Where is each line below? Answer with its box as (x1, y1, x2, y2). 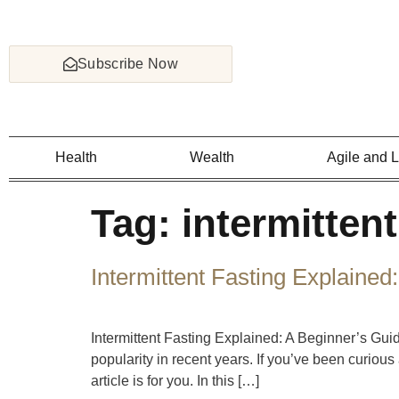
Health (55, 150, 98, 165)
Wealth (190, 150, 235, 165)
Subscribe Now (77, 55, 178, 71)
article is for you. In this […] (91, 373, 259, 388)
